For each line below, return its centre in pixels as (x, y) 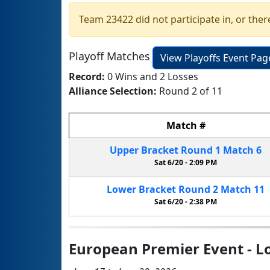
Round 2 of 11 (191, 91)
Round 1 (201, 150)
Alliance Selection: (114, 91)
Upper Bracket (144, 150)
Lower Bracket (141, 189)
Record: (88, 76)
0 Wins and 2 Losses (153, 76)
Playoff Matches (109, 56)
